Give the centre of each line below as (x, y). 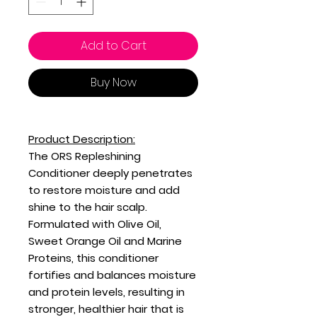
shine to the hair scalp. (88, 207)
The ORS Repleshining (85, 156)
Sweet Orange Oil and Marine (105, 241)
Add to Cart (113, 46)
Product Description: (82, 139)
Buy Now (113, 82)
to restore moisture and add (104, 190)
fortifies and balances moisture (112, 275)
